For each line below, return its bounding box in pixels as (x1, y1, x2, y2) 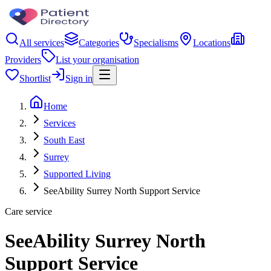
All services (19, 38, 64, 48)
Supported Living (44, 169, 111, 179)
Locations (193, 38, 230, 48)
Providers (5, 54, 41, 65)
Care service (5, 206, 52, 217)
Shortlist (19, 73, 51, 83)
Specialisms (134, 38, 178, 48)
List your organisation (56, 54, 139, 65)
